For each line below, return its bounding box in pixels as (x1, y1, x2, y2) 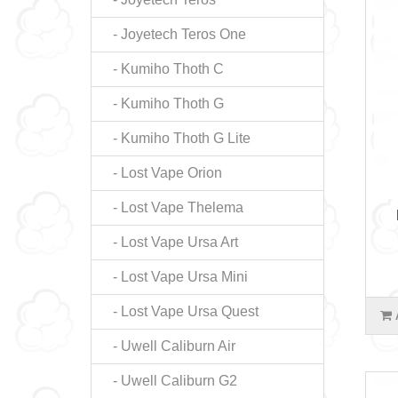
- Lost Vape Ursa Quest (102, 304, 259, 319)
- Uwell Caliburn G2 (102, 373, 237, 388)
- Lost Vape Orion (102, 165, 222, 180)
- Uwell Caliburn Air (102, 338, 235, 354)
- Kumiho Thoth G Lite (102, 131, 251, 146)
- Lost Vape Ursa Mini (102, 269, 248, 284)
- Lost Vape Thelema (102, 200, 243, 215)
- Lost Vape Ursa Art (102, 235, 238, 250)
